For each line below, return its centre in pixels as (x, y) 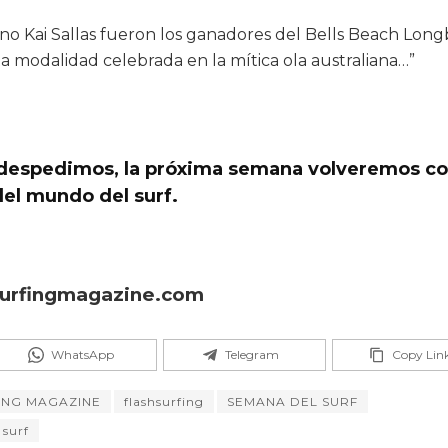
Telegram (251, 355)
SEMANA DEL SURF (292, 402)
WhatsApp (82, 355)
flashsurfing (164, 402)
